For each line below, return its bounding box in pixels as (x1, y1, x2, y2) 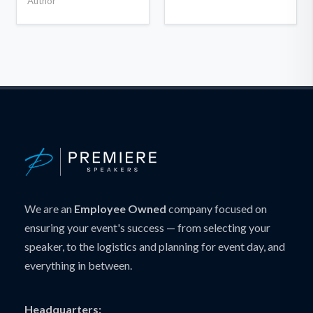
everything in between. (24, 258, 132, 272)
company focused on (166, 201, 267, 215)
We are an (24, 201, 74, 215)
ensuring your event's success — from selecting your (24, 220, 270, 234)
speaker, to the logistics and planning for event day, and (24, 239, 285, 253)
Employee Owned (74, 201, 166, 215)
